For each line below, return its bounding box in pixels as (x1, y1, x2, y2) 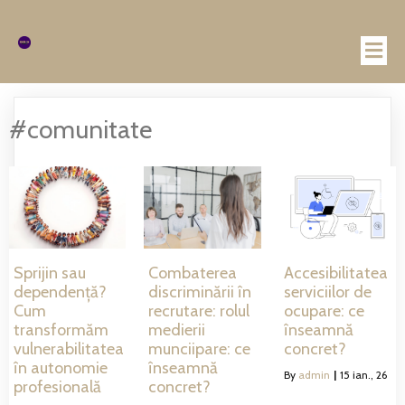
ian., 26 (352, 367, 387, 381)
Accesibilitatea (283, 262, 388, 283)
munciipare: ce (148, 338, 251, 359)
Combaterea (148, 262, 238, 283)
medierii (148, 319, 206, 340)
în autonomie (14, 357, 108, 378)
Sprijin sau (14, 262, 86, 283)
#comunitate (9, 114, 152, 145)
